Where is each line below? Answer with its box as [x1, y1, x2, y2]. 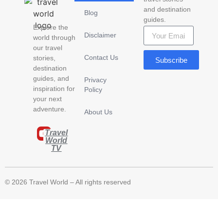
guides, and [33, 74, 69, 83]
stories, [33, 54, 55, 62]
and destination [144, 5, 191, 13]
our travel [33, 44, 62, 52]
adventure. [33, 105, 66, 113]
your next [33, 95, 62, 103]
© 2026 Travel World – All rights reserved [5, 178, 131, 186]
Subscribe [155, 55, 188, 64]
